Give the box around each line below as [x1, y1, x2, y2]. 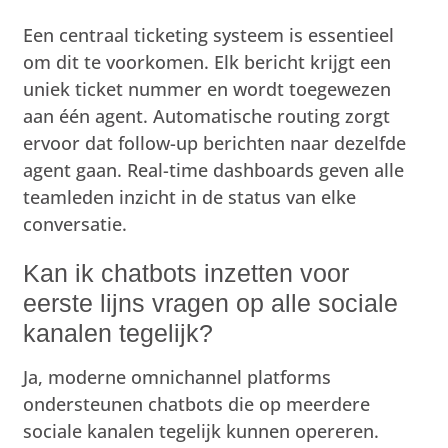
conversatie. [23, 211, 128, 236]
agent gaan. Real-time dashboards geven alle [23, 157, 405, 182]
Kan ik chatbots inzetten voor [23, 258, 350, 287]
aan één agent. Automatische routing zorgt [23, 103, 391, 128]
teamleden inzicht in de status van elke [23, 184, 357, 209]
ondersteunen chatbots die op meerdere [23, 391, 371, 416]
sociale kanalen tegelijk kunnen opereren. [23, 418, 380, 443]
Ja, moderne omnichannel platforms [23, 364, 332, 389]
